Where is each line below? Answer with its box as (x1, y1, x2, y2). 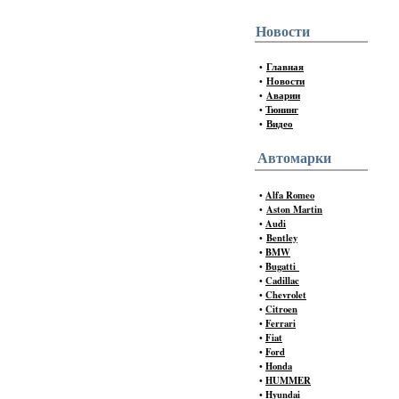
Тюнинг (265, 102, 298, 117)
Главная (266, 60, 304, 74)
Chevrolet (265, 288, 306, 302)
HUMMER (265, 373, 311, 387)
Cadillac (265, 273, 299, 288)
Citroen (265, 302, 297, 316)
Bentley (266, 231, 297, 245)
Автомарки (257, 151, 331, 166)
